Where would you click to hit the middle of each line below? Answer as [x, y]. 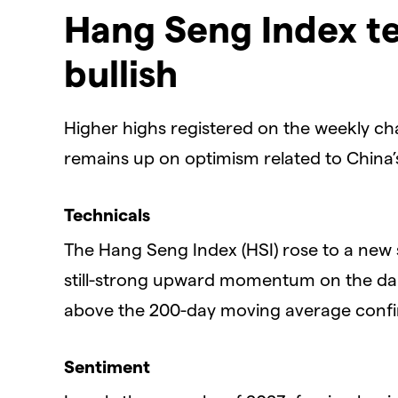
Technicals [107, 215]
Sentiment [107, 366]
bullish [121, 72]
